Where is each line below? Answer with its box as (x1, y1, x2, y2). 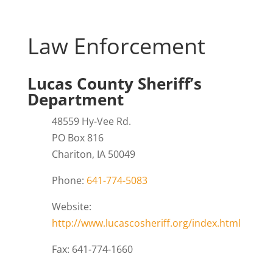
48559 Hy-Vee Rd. (51, 115, 131, 128)
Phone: (51, 174, 87, 187)
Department (27, 88, 124, 110)
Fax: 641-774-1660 (51, 243, 133, 256)
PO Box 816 (51, 131, 104, 144)
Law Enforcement (27, 31, 205, 61)
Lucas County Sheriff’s (27, 73, 202, 94)
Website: (51, 200, 91, 213)
